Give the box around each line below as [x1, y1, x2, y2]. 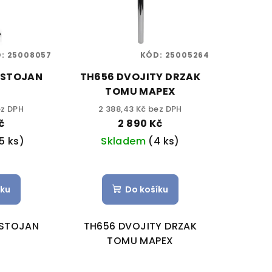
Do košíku [124, 183, 168, 195]
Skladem [101, 134, 149, 148]
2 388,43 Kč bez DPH [98, 103, 182, 115]
